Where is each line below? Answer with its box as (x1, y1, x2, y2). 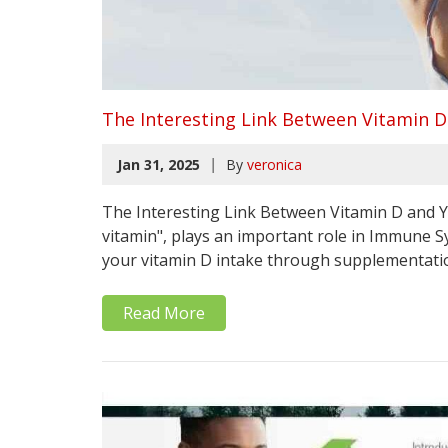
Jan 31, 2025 (117, 154, 200, 174)
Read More (123, 301, 205, 324)
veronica (247, 154, 302, 174)
